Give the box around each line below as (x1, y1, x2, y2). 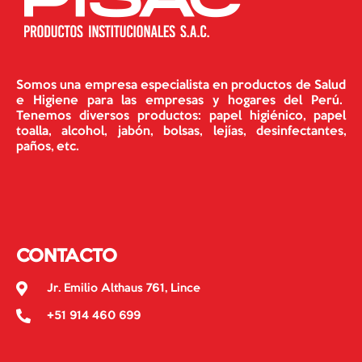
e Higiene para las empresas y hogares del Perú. (16, 95, 346, 107)
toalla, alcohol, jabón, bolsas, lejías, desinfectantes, (16, 125, 346, 137)
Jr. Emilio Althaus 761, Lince (46, 283, 200, 294)
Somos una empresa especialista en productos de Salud (16, 79, 346, 91)
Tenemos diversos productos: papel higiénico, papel (16, 110, 346, 122)
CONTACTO (16, 248, 117, 265)
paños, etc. (16, 141, 82, 153)
